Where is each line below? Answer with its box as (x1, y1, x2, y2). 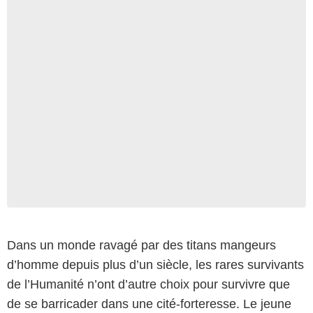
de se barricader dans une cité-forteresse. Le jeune (7, 296, 291, 311)
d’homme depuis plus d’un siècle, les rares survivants (7, 257, 304, 272)
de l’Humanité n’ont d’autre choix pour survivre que (7, 277, 290, 291)
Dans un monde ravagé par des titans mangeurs (7, 238, 276, 252)
